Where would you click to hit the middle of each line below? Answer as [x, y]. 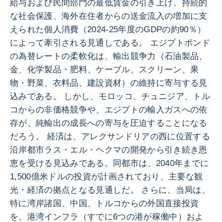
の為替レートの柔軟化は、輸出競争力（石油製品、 [109, 56]
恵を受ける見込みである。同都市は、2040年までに [110, 163]
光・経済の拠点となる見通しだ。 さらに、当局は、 [110, 190]
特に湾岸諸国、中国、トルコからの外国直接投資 [105, 203]
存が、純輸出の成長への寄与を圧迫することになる [109, 123]
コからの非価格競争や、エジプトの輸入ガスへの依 [109, 110]
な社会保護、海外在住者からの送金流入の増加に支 [109, 16]
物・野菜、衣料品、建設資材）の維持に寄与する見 [109, 83]
